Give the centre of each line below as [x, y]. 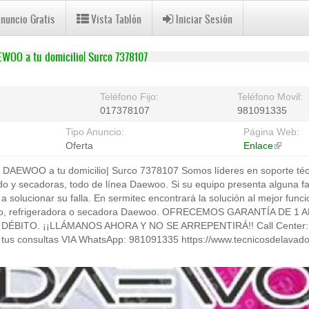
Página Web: [273, 132]
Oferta [80, 146]
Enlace [259, 146]
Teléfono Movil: [271, 97]
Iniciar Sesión [204, 19]
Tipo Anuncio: [97, 132]
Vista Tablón [116, 19]
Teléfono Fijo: [130, 97]
